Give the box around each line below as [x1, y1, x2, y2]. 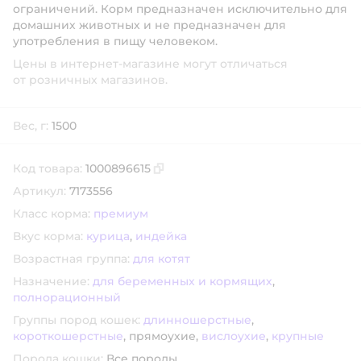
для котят [133, 251, 190, 266]
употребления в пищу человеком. [13, 34, 218, 48]
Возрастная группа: [13, 251, 130, 266]
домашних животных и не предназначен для [13, 18, 286, 32]
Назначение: [13, 274, 89, 288]
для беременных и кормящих [93, 274, 272, 288]
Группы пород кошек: [13, 313, 140, 327]
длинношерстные [143, 313, 251, 327]
